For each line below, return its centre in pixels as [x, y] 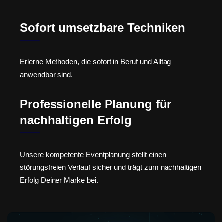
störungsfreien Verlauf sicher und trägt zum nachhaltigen [111, 167]
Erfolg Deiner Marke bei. [59, 180]
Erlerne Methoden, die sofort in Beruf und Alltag [95, 62]
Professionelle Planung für [96, 104]
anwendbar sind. [46, 75]
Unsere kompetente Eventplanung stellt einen [93, 154]
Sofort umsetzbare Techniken [103, 28]
